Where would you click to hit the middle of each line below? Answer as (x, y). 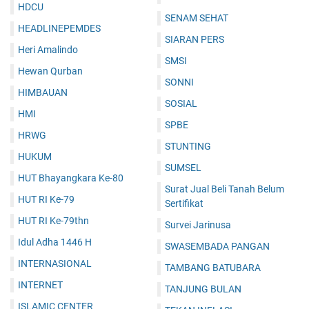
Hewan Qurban (50, 71)
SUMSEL (183, 168)
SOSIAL (181, 104)
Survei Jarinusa (198, 225)
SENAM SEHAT (197, 18)
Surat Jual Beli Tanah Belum (225, 189)
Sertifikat (184, 204)
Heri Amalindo (48, 50)
